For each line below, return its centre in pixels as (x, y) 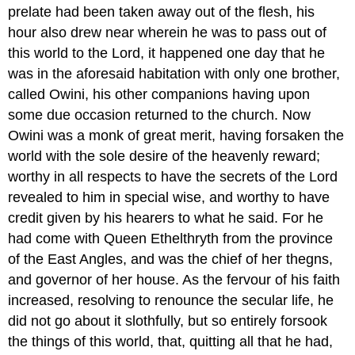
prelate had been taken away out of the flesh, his (162, 11)
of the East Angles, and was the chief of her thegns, (171, 259)
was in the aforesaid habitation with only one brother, (174, 73)
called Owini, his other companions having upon (159, 94)
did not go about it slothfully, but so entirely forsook (168, 321)
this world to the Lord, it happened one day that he (167, 53)
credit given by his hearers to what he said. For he (166, 218)
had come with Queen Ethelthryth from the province (171, 238)
